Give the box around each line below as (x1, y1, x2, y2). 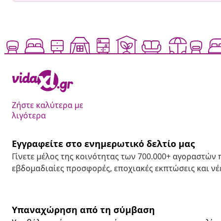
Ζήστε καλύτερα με (12, 100, 83, 111)
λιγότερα (12, 110, 46, 121)
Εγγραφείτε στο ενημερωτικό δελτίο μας (12, 138, 195, 150)
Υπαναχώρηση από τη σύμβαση (12, 204, 155, 216)
